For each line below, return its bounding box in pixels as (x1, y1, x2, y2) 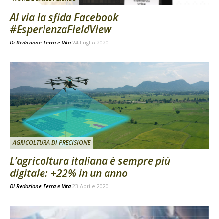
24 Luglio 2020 (72, 39, 109, 46)
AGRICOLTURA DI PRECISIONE (13, 138, 90, 147)
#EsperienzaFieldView (10, 22, 111, 37)
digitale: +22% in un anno (10, 166, 128, 180)
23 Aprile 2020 (72, 182, 109, 190)
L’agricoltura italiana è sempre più (10, 154, 170, 168)
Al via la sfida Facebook (10, 10, 118, 24)
